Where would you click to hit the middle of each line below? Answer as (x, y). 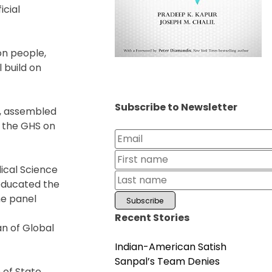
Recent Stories (152, 217)
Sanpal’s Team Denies (167, 261)
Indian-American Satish (170, 246)
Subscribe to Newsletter (176, 107)
